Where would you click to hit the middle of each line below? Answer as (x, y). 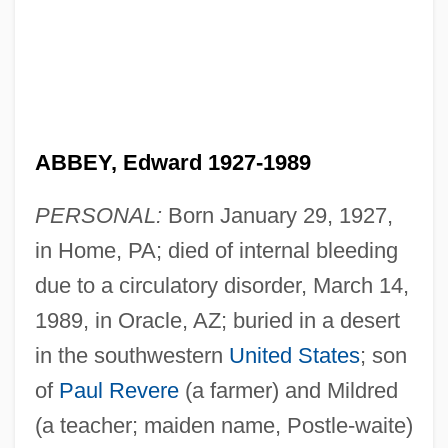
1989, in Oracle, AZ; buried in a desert (217, 320)
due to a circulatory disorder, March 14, (221, 285)
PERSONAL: (98, 215)
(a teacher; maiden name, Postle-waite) (223, 425)
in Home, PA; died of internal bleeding (216, 250)
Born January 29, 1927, (277, 215)
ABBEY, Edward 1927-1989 (172, 162)
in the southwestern (131, 355)
